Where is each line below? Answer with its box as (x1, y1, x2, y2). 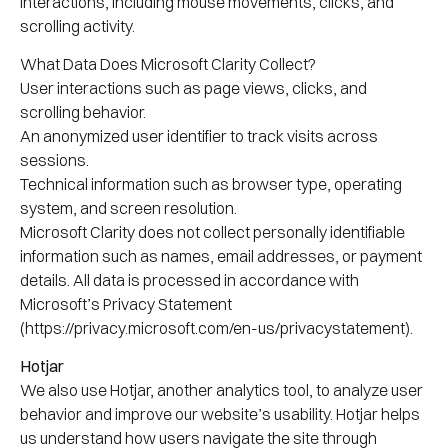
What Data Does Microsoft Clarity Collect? (20, 54, 316, 75)
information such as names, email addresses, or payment (20, 246, 422, 267)
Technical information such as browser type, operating (20, 174, 402, 195)
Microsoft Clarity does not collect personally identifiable (20, 222, 405, 243)
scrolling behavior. (20, 102, 146, 123)
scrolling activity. (20, 15, 135, 36)
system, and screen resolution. (20, 198, 237, 219)
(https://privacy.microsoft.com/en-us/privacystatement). (20, 318, 413, 339)
